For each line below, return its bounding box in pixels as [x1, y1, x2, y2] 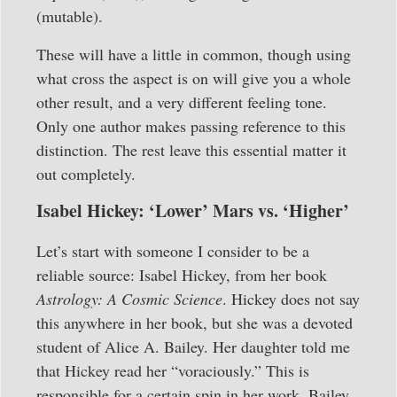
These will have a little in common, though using [36, 43, 351, 66]
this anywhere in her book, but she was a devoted [36, 312, 353, 334]
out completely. [36, 163, 136, 185]
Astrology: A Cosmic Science [36, 288, 222, 310]
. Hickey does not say [222, 288, 360, 310]
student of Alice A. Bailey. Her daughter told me [36, 336, 350, 358]
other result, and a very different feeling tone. [36, 91, 327, 113]
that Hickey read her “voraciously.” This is [36, 360, 309, 382]
